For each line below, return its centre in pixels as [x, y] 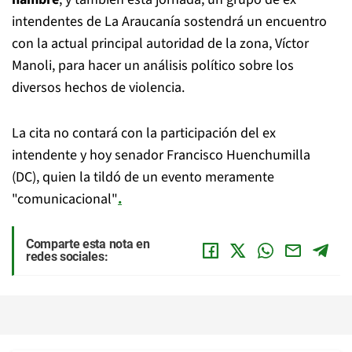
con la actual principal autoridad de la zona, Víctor [160, 43]
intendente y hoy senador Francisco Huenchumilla [161, 155]
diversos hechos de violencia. [98, 87]
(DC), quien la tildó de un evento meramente [143, 177]
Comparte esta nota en [88, 244]
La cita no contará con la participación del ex [144, 133]
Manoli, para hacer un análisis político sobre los [153, 65]
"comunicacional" [65, 199]
